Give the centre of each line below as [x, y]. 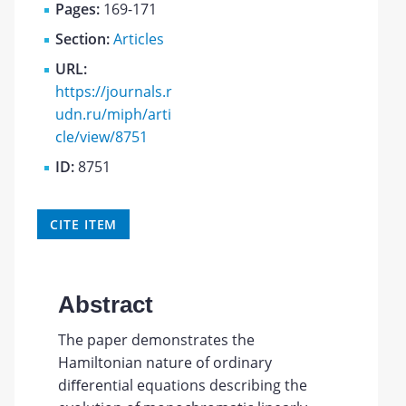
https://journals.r [114, 91]
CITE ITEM [84, 224]
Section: [85, 39]
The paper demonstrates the [156, 340]
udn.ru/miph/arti [114, 114]
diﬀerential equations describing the [182, 385]
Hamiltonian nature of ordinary [164, 362]
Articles [139, 39]
